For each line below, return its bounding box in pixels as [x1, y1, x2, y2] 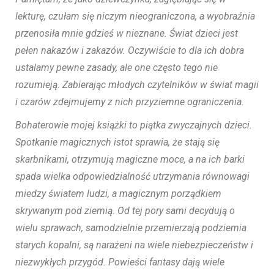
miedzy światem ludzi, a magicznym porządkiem [15, 188, 221, 200]
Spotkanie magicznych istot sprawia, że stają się [15, 136, 220, 149]
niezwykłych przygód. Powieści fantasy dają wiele [15, 256, 224, 268]
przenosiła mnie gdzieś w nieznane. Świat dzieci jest [15, 28, 238, 40]
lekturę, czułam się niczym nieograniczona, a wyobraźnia [15, 10, 255, 23]
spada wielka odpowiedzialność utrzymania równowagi [15, 171, 250, 183]
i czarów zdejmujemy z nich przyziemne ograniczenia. [15, 96, 244, 108]
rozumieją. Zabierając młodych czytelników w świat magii [15, 79, 259, 91]
